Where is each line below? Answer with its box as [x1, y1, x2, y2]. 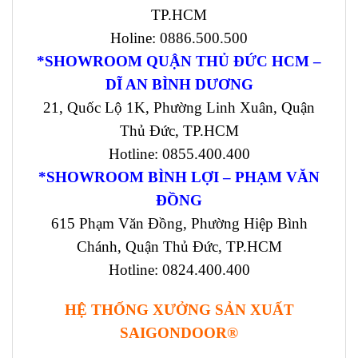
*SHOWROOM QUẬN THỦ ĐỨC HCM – [37, 53, 321, 70]
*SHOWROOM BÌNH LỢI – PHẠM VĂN [38, 169, 320, 186]
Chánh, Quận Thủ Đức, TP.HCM [76, 238, 282, 256]
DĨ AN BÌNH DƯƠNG [105, 76, 253, 93]
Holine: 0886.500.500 [110, 30, 248, 47]
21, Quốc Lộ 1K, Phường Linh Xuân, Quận [43, 99, 315, 117]
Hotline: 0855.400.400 [108, 145, 250, 163]
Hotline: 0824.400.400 [108, 261, 250, 279]
